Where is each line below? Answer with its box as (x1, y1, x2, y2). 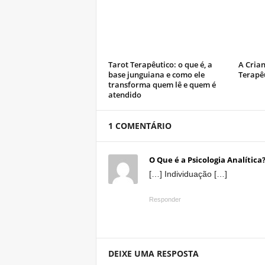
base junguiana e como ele (108, 69, 205, 80)
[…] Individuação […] (148, 169, 227, 179)
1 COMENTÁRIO (108, 120, 172, 131)
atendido (108, 89, 141, 100)
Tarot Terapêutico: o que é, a (108, 59, 212, 70)
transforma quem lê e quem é (108, 79, 216, 90)
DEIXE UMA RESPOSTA (108, 248, 199, 259)
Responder (148, 196, 181, 203)
